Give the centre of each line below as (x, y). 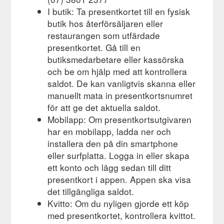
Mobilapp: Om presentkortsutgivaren (119, 119)
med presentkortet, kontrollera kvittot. (121, 215)
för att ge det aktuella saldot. (104, 107)
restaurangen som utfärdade (104, 35)
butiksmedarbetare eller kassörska (116, 59)
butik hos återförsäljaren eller (105, 23)
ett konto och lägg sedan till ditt (109, 167)
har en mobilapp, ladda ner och (109, 131)
